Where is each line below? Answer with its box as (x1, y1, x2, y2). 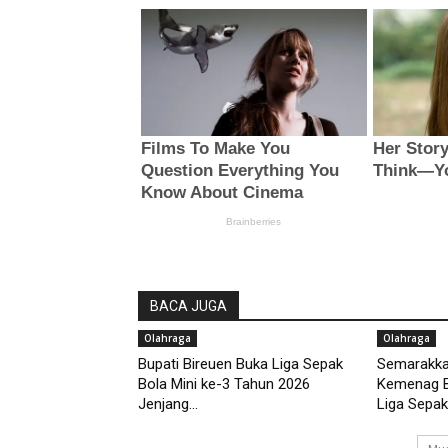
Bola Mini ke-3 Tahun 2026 (138, 375, 310, 394)
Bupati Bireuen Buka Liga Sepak (138, 355, 343, 374)
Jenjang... (138, 395, 198, 414)
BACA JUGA (150, 298, 227, 315)
